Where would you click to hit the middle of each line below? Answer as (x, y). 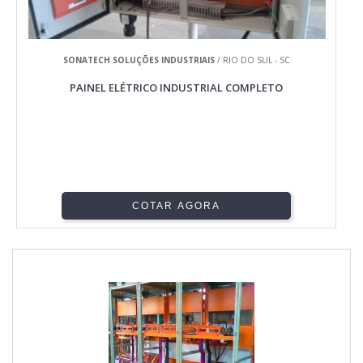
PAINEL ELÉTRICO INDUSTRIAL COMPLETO (177, 88)
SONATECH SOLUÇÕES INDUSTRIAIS (139, 60)
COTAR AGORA (177, 206)
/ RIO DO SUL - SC (252, 60)
